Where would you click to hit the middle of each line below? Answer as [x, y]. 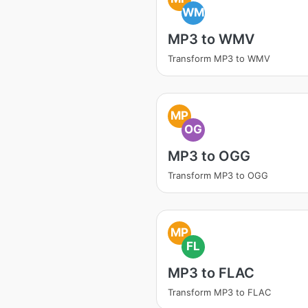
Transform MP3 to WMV [219, 58]
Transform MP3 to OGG [218, 175]
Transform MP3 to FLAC [219, 292]
